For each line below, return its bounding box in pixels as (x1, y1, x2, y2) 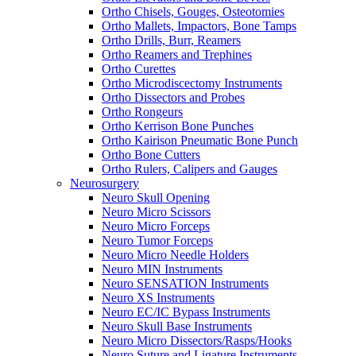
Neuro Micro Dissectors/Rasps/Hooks (102, 333, 292, 347)
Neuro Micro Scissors (102, 204, 211, 219)
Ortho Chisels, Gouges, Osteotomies (102, 4, 284, 18)
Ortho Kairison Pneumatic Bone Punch (102, 133, 298, 147)
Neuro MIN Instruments (102, 261, 222, 276)
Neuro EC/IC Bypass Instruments (102, 304, 270, 319)
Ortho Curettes (102, 61, 176, 75)
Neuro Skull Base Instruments (102, 319, 252, 333)
